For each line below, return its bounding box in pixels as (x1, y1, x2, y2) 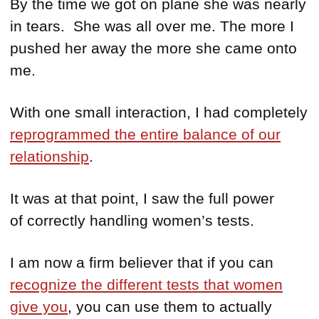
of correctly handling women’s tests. (10, 212, 254, 229)
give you (10, 298, 68, 315)
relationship (10, 148, 89, 165)
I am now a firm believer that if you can (10, 254, 273, 271)
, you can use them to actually (68, 298, 272, 315)
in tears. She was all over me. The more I (10, 18, 294, 35)
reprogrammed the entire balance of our (10, 126, 281, 143)
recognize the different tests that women (10, 276, 283, 293)
